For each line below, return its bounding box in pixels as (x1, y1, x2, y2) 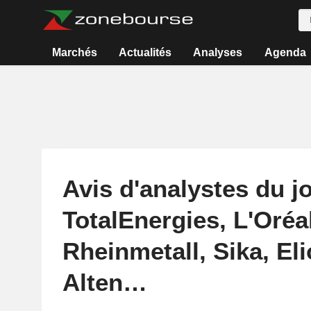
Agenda (264, 47, 306, 58)
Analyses (193, 47, 243, 58)
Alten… (62, 269, 147, 296)
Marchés (51, 47, 97, 58)
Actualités (119, 47, 172, 58)
